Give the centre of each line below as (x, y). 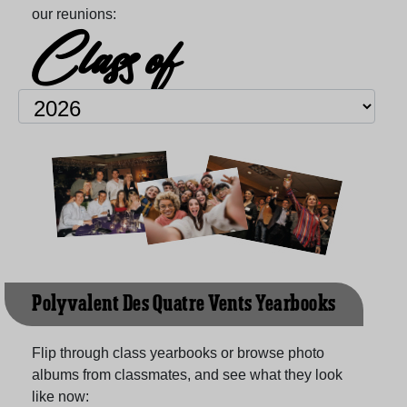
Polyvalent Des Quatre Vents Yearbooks (184, 304)
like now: (60, 396)
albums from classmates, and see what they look (187, 374)
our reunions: (74, 14)
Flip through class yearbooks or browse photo (178, 352)
